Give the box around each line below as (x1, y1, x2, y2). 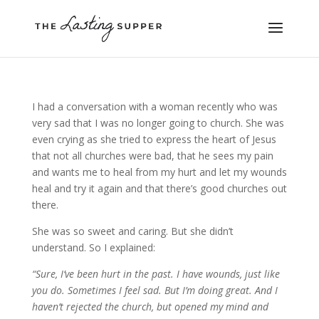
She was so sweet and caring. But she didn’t (31, 224, 234, 238)
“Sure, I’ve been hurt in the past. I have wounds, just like (31, 267, 280, 281)
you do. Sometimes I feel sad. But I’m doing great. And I (31, 283, 278, 297)
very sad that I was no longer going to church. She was (31, 116, 284, 130)
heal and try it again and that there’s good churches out (31, 182, 287, 195)
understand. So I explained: (31, 241, 155, 254)
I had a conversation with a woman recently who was (31, 100, 278, 113)
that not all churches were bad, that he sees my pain (31, 149, 273, 162)
